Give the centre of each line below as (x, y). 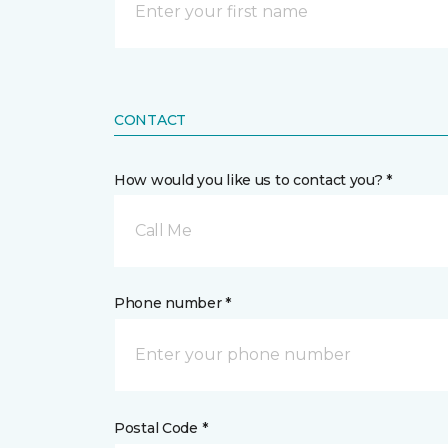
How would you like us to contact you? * (253, 180)
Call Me (163, 230)
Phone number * (173, 303)
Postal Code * (161, 428)
